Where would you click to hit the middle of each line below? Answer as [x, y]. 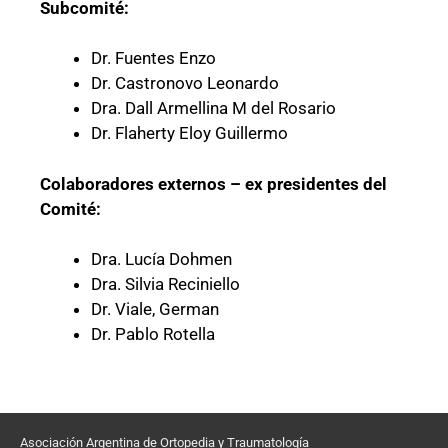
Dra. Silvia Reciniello [165, 284]
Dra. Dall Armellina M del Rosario [213, 108]
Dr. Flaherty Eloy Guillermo [189, 133]
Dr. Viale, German [155, 309]
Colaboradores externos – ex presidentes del [213, 183]
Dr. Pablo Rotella [153, 334]
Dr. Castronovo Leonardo [185, 83]
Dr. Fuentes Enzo [153, 58]
